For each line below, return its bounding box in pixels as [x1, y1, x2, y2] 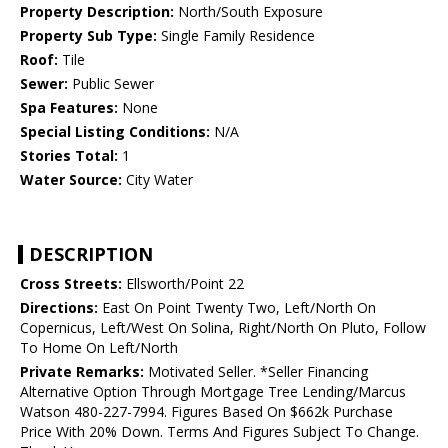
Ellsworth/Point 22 [122, 274, 244, 294]
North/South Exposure [174, 2, 323, 22]
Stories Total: [20, 146, 118, 166]
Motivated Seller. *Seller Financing [144, 362, 368, 382]
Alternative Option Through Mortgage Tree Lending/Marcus [20, 382, 406, 402]
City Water [122, 170, 193, 190]
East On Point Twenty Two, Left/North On [98, 298, 376, 318]
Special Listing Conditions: [20, 122, 210, 142]
